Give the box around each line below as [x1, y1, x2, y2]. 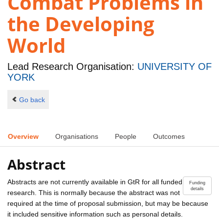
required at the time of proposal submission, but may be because [7, 199, 208, 207]
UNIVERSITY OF [137, 61, 212, 72]
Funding [189, 180, 205, 185]
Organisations [55, 132, 98, 141]
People [115, 132, 136, 141]
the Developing [7, 10, 154, 38]
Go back [19, 95, 45, 104]
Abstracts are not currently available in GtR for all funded [7, 177, 182, 186]
